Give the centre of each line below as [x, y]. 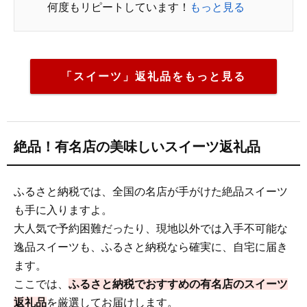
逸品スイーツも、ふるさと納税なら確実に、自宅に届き [151, 247]
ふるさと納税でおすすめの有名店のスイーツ [178, 284]
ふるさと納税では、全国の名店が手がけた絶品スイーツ [151, 191]
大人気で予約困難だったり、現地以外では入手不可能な [151, 228]
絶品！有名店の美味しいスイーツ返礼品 [137, 146]
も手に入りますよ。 [63, 210]
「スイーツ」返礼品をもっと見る [153, 76]
